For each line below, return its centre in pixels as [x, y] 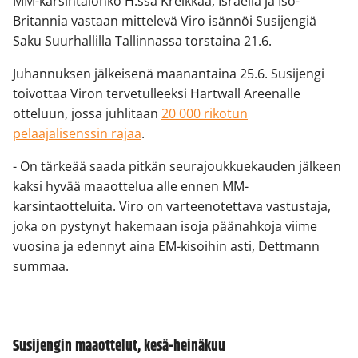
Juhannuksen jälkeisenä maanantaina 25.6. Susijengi [169, 73]
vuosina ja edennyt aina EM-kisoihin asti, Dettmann [166, 246]
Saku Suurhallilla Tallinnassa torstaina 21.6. [142, 40]
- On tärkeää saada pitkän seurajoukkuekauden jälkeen [177, 166]
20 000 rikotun [205, 113]
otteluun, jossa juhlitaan [87, 113]
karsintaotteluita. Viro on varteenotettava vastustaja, [172, 206]
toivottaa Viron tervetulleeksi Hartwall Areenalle [157, 93]
